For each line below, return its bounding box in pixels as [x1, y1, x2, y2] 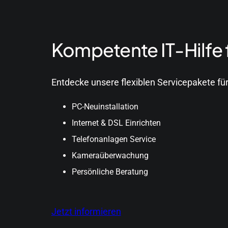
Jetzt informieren [51, 206, 121, 217]
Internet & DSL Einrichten [71, 118, 161, 128]
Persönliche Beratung [71, 166, 148, 177]
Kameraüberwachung [71, 150, 149, 160]
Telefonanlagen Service [71, 134, 156, 144]
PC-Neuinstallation [71, 101, 138, 111]
